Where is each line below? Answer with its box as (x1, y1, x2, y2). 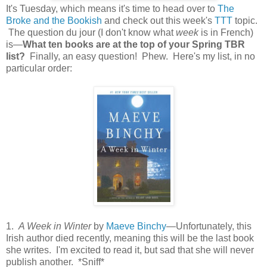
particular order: (6, 63, 72, 73)
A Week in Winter (18, 221, 91, 231)
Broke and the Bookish (6, 15, 102, 26)
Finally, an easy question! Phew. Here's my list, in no (27, 51, 255, 61)
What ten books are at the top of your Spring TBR (23, 39, 245, 49)
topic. (232, 15, 257, 26)
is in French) (198, 27, 253, 38)
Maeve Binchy (106, 221, 166, 231)
